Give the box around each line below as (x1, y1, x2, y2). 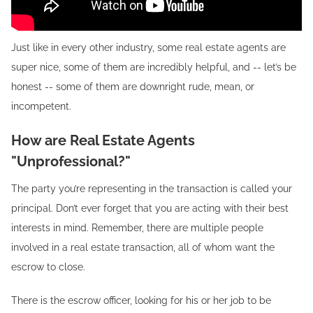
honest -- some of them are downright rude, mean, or (11, 81, 254, 92)
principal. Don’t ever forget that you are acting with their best (11, 203, 289, 214)
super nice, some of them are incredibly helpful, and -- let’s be (11, 61, 296, 73)
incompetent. (11, 101, 71, 112)
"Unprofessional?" (11, 153, 131, 170)
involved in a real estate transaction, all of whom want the (11, 242, 275, 253)
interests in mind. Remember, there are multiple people (11, 222, 263, 233)
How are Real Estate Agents (11, 132, 195, 149)
